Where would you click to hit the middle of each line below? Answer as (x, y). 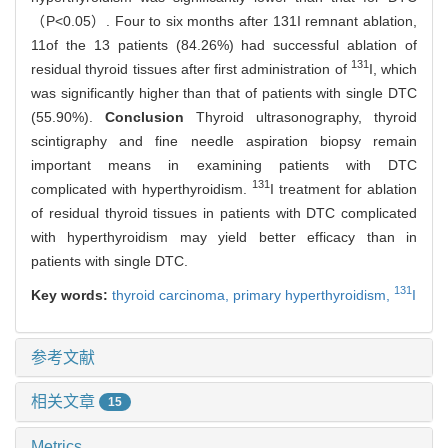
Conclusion (150, 116)
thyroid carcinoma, (172, 294)
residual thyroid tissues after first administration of (191, 68)
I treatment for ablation (343, 188)
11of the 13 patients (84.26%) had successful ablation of (224, 44)
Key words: (71, 294)
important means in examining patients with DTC (224, 164)
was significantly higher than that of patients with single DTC (224, 92)
